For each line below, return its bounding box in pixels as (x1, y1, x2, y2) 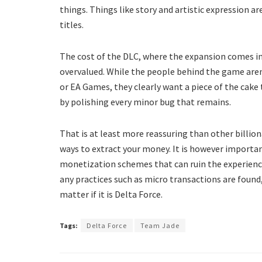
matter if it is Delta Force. (60, 188, 163, 200)
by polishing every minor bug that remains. (60, 95, 231, 108)
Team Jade (140, 220, 180, 230)
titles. (60, 18, 84, 30)
